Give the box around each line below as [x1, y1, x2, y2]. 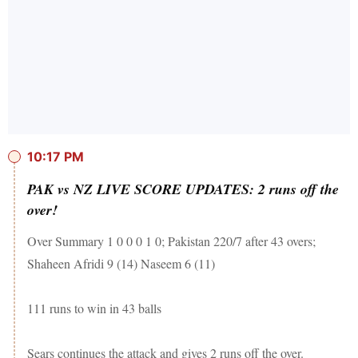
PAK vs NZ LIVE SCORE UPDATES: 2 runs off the [27, 179, 339, 200]
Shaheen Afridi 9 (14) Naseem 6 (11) [27, 255, 215, 272]
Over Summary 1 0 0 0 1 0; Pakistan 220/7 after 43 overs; [27, 233, 316, 250]
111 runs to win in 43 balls [27, 300, 161, 317]
